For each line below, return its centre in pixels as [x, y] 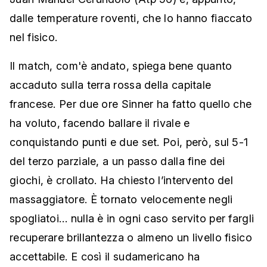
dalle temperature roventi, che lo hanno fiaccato [131, 18]
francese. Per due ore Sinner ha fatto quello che [131, 104]
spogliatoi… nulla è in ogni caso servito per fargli [132, 219]
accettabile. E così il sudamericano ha [105, 257]
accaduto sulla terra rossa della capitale [111, 85]
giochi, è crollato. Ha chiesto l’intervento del [122, 181]
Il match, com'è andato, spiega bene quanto [121, 66]
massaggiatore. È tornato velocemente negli [121, 200]
